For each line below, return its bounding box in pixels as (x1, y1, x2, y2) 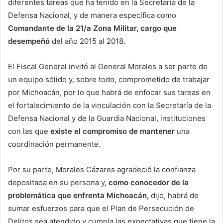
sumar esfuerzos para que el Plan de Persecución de (8, 203, 194, 213)
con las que (8, 126, 50, 136)
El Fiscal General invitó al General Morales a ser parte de (8, 61, 208, 71)
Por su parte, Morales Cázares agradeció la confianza (8, 164, 196, 174)
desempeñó (8, 36, 50, 46)
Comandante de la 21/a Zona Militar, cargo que (8, 23, 177, 33)
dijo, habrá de (149, 190, 199, 200)
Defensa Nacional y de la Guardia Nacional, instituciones (8, 113, 206, 123)
